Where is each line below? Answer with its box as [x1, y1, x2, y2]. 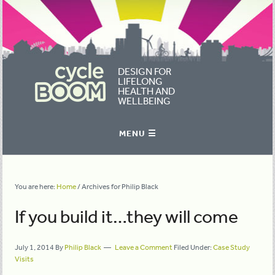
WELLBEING [118, 95, 171, 107]
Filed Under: [174, 242, 214, 252]
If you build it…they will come [15, 205, 239, 227]
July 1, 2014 [15, 242, 55, 252]
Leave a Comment [115, 242, 173, 252]
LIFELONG [118, 75, 163, 87]
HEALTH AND [118, 85, 176, 97]
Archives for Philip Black [80, 182, 159, 192]
